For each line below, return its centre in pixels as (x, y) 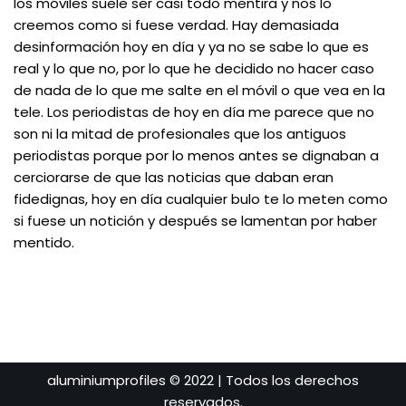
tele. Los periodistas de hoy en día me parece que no (194, 112)
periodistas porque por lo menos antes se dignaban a (196, 155)
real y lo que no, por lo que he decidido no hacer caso (194, 68)
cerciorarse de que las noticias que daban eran (174, 177)
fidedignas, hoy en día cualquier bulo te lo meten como (201, 199)
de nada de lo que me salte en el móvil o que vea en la (199, 90)
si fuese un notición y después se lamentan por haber (195, 221)
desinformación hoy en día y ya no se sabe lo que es (191, 47)
